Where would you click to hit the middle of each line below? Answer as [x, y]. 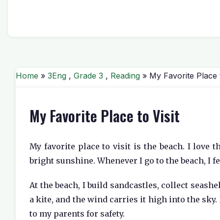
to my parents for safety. [77, 213]
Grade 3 [88, 76]
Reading [125, 76]
